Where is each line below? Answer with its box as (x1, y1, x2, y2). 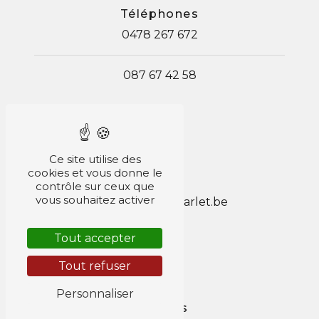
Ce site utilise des (48, 152, 141, 166)
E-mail (137, 174, 182, 188)
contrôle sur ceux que (35, 179, 155, 193)
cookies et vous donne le (27, 166, 162, 179)
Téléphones (120, 6, 199, 21)
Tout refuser (58, 259, 131, 273)
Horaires (130, 300, 189, 315)
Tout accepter (53, 231, 136, 245)
